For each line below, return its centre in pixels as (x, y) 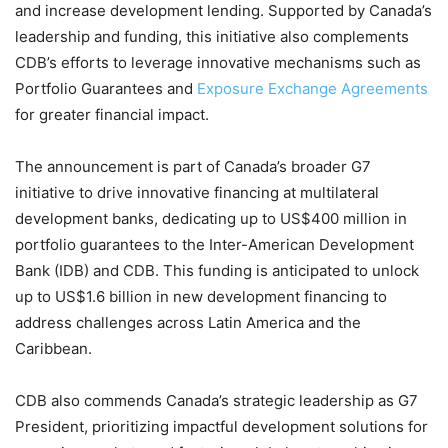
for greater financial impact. (112, 114)
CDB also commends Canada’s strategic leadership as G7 (216, 400)
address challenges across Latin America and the (188, 322)
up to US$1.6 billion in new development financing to (201, 296)
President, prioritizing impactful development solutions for (221, 426)
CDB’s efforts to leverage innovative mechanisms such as (218, 62)
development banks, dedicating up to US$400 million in (211, 218)
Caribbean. (53, 348)
